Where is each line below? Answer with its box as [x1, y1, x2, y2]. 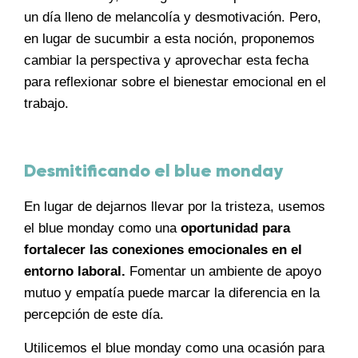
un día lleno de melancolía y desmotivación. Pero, [24, 9, 321, 25]
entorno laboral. [24, 264, 125, 280]
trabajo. [24, 95, 69, 111]
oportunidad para [181, 221, 290, 237]
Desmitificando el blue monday [24, 163, 283, 181]
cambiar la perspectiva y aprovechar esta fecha [24, 52, 308, 68]
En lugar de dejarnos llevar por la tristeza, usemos [24, 199, 325, 215]
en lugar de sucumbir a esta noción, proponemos [24, 30, 315, 46]
